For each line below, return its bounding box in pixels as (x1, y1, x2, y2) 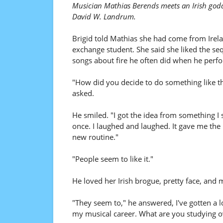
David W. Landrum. (72, 11, 136, 21)
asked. (72, 88, 94, 98)
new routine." (72, 132, 118, 142)
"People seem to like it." (72, 154, 153, 164)
